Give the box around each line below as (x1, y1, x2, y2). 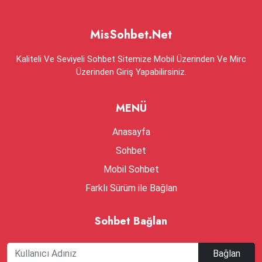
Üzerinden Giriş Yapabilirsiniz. (75, 66, 187, 77)
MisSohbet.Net (90, 26, 172, 43)
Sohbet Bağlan (95, 213, 167, 229)
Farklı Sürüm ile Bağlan (85, 182, 177, 194)
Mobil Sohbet (103, 163, 159, 175)
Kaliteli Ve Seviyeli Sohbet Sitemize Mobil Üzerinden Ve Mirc (16, 53, 246, 64)
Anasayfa (112, 126, 150, 137)
